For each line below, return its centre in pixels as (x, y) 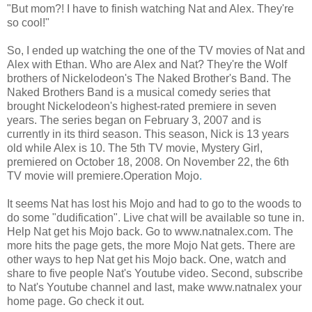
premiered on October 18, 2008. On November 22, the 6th (148, 162)
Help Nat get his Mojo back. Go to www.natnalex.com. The (150, 231)
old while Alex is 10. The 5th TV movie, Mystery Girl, (135, 148)
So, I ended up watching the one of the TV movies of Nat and (156, 50)
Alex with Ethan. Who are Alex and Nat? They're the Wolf (147, 64)
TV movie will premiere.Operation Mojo (103, 175)
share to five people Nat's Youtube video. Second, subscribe (155, 273)
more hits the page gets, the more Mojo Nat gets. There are (151, 245)
